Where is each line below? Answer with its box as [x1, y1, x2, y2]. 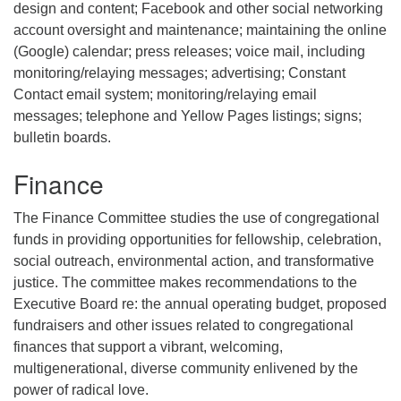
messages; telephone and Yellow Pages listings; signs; [13, 107, 362, 124]
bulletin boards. [13, 129, 111, 145]
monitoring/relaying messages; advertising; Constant [13, 64, 346, 81]
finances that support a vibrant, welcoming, [13, 338, 283, 354]
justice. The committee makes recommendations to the [13, 274, 357, 290]
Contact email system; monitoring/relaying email [13, 86, 317, 102]
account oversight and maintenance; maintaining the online [13, 21, 387, 38]
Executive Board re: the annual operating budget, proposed [13, 295, 387, 311]
